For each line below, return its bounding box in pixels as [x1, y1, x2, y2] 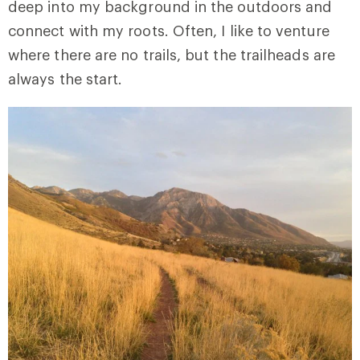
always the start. [8, 70, 123, 88]
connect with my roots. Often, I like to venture [8, 22, 329, 39]
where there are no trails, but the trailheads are [8, 46, 335, 63]
